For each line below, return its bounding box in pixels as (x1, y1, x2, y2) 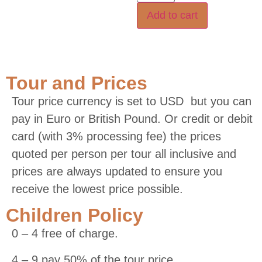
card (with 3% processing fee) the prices (12, 130, 221, 143)
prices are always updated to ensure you (12, 165, 222, 178)
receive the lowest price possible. (12, 182, 183, 196)
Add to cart (147, 9, 198, 22)
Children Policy (6, 205, 143, 226)
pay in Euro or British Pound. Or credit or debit (12, 112, 253, 126)
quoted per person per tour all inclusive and (12, 147, 236, 161)
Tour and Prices (6, 73, 147, 94)
